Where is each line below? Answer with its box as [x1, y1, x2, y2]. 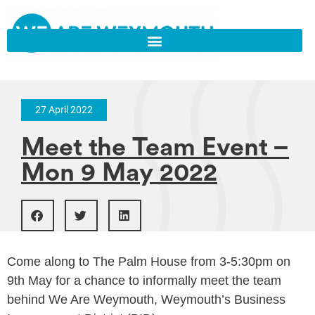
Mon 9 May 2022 [21, 160, 217, 186]
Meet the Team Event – [21, 135, 289, 161]
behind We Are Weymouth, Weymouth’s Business [7, 292, 285, 307]
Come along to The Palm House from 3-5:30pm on [7, 255, 290, 269]
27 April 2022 [35, 104, 93, 116]
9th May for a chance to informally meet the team [7, 274, 281, 288]
